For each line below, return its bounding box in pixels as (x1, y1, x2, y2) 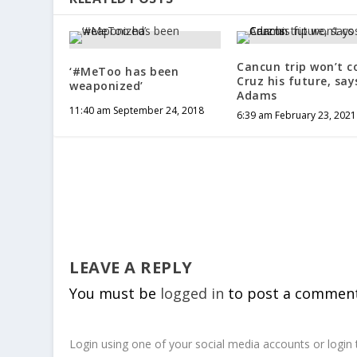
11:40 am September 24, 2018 (69, 103, 205, 117)
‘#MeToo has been (69, 63, 179, 79)
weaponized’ (69, 77, 143, 93)
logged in (160, 283, 225, 303)
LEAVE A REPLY (69, 256, 193, 278)
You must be (69, 283, 161, 303)
